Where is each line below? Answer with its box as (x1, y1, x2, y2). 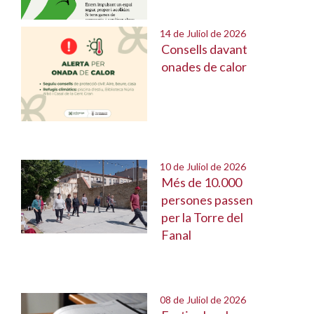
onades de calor (161, 59, 247, 74)
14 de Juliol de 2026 (147, 27, 246, 39)
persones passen (161, 192, 253, 207)
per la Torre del (161, 210, 243, 225)
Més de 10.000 (161, 175, 242, 190)
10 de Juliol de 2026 (147, 161, 246, 172)
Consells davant (161, 41, 247, 57)
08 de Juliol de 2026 (147, 294, 246, 306)
